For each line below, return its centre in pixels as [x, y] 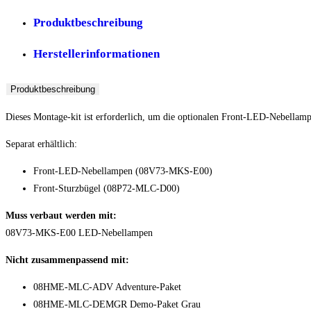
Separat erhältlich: [41, 144]
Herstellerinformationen [96, 54]
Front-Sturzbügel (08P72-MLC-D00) [107, 189]
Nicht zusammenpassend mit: [67, 260]
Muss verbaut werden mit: [61, 216]
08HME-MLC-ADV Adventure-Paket [107, 287]
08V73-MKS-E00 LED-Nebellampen [79, 233]
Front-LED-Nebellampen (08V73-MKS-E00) [123, 171]
